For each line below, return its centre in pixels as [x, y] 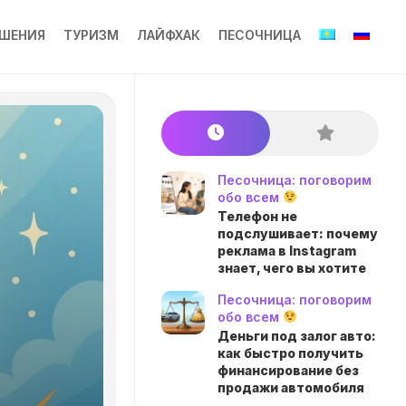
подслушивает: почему [298, 233]
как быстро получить [290, 353]
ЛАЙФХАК [169, 35]
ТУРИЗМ [91, 35]
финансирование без [288, 370]
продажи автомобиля [291, 387]
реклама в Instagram [287, 251]
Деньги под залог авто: [297, 336]
